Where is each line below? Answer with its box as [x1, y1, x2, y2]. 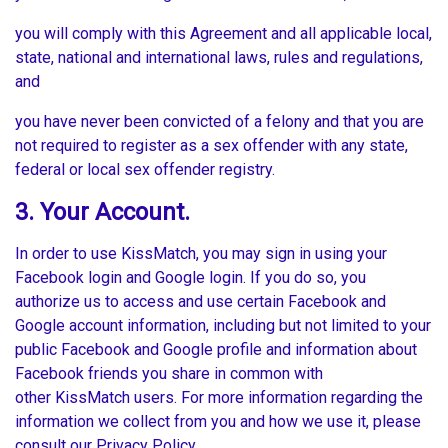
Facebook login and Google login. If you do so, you [15, 268, 366, 288]
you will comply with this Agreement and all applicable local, [15, 24, 432, 44]
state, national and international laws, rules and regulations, [15, 48, 423, 68]
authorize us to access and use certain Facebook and [15, 292, 386, 312]
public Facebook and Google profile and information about [15, 340, 417, 360]
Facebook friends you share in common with [15, 364, 323, 384]
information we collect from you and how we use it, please [15, 412, 421, 432]
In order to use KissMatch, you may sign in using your [15, 244, 387, 264]
